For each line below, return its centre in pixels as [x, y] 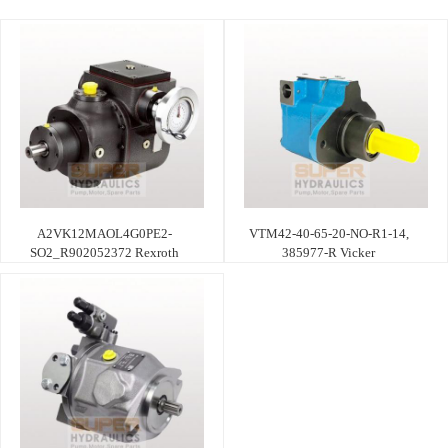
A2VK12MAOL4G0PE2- [104, 233]
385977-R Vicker [328, 252]
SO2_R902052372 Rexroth [104, 252]
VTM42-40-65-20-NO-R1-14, [328, 233]
